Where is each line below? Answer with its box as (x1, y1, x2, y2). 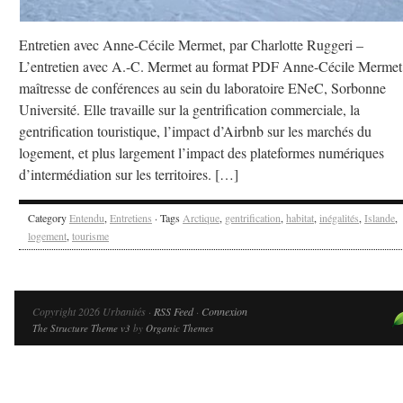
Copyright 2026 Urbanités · (32, 304, 154, 318)
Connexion (201, 304, 247, 318)
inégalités (319, 210, 359, 225)
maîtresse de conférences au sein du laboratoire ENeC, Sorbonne (19, 78, 386, 97)
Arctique (183, 210, 219, 225)
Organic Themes (146, 321, 213, 335)
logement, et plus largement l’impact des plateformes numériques (19, 143, 384, 162)
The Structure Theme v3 (32, 321, 130, 335)
